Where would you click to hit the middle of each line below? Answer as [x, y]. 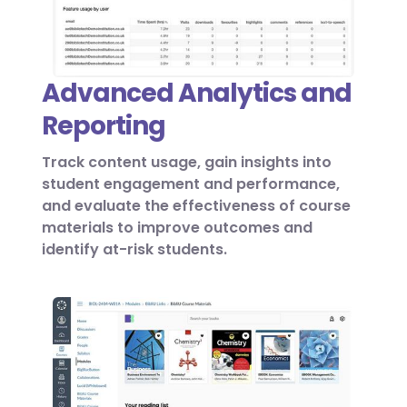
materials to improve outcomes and [177, 228]
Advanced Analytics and [197, 94]
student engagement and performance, [191, 184]
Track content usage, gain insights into [187, 163]
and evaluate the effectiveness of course [196, 206]
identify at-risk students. [134, 250]
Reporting [104, 126]
